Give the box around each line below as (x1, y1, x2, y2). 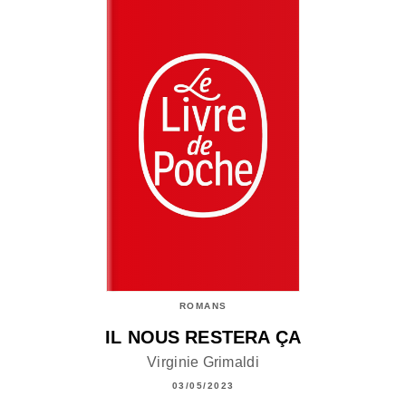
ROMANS (179, 300, 227, 311)
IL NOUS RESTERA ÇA (105, 326, 301, 347)
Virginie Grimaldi (147, 353, 259, 370)
